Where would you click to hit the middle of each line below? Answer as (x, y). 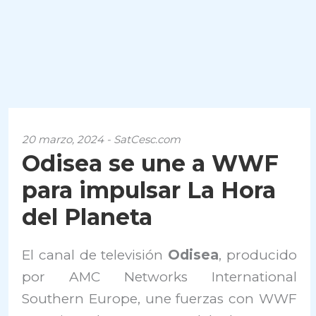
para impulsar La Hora (149, 190)
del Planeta (87, 217)
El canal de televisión (95, 255)
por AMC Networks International (159, 277)
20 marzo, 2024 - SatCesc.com (102, 139)
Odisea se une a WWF (151, 163)
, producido (258, 255)
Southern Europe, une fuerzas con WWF (159, 299)
